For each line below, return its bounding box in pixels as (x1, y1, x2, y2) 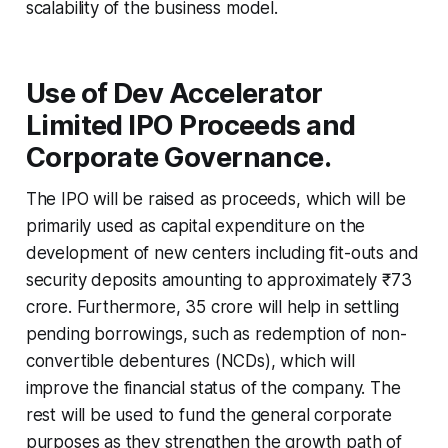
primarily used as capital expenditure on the (25, 215, 366, 236)
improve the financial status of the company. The (25, 377, 401, 398)
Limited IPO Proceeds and (25, 108, 356, 142)
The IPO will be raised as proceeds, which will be (25, 188, 406, 209)
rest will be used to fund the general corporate (25, 404, 392, 425)
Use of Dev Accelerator (25, 76, 323, 110)
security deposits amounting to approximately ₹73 (25, 269, 412, 290)
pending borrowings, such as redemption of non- (25, 323, 407, 344)
